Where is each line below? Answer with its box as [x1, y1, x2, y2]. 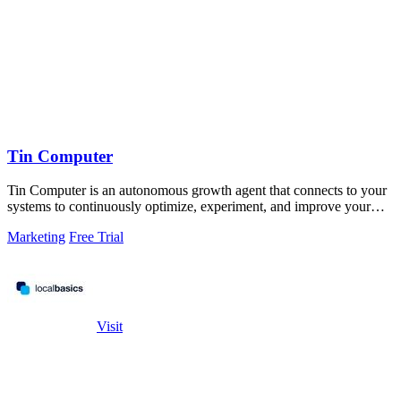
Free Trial [69, 229, 124, 245]
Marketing [7, 229, 65, 245]
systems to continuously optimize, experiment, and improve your [7, 199, 371, 215]
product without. [7, 215, 100, 231]
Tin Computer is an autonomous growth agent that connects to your [7, 183, 387, 199]
